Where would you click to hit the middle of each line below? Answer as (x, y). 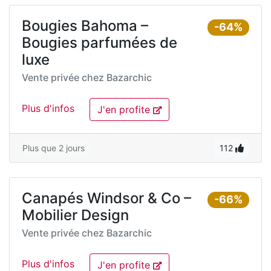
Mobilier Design (75, 215)
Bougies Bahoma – (85, 26)
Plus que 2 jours (54, 148)
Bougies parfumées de (100, 43)
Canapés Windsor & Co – (106, 198)
